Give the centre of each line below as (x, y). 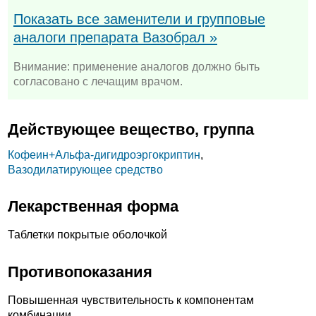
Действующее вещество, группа (131, 129)
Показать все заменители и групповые (139, 19)
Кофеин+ (31, 154)
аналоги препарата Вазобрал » (115, 37)
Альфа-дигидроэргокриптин (128, 154)
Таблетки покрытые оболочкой (87, 235)
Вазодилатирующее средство (85, 169)
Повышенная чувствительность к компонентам (131, 300)
